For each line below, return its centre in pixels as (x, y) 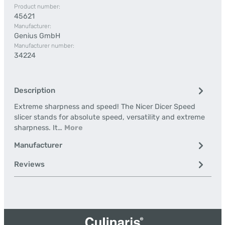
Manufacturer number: (44, 46)
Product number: (37, 7)
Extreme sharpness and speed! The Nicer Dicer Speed (104, 107)
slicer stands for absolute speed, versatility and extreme (109, 117)
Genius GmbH (37, 36)
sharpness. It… (39, 128)
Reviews (29, 164)
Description (34, 90)
